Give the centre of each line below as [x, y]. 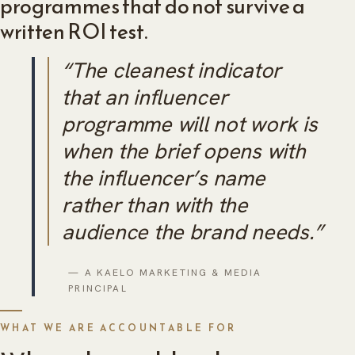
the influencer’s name [164, 178]
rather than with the [155, 205]
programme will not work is [190, 124]
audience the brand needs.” [193, 232]
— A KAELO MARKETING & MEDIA [165, 273]
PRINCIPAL [98, 289]
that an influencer [145, 97]
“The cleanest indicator [172, 71]
